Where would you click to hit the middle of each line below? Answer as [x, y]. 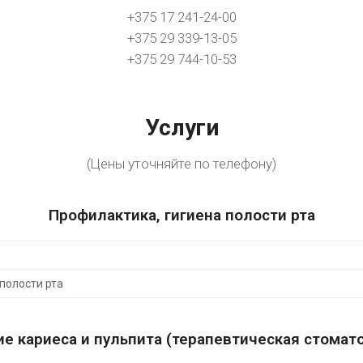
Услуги [181, 128]
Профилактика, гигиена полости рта [181, 215]
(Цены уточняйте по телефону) [181, 164]
